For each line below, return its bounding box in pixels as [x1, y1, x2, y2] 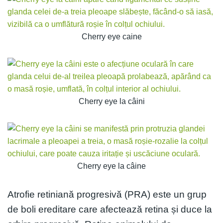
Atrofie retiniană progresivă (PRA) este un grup [7, 189, 207, 200]
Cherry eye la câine [77, 161, 146, 170]
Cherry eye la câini [78, 97, 145, 106]
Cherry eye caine [81, 32, 142, 41]
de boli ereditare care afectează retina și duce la [7, 204, 212, 215]
